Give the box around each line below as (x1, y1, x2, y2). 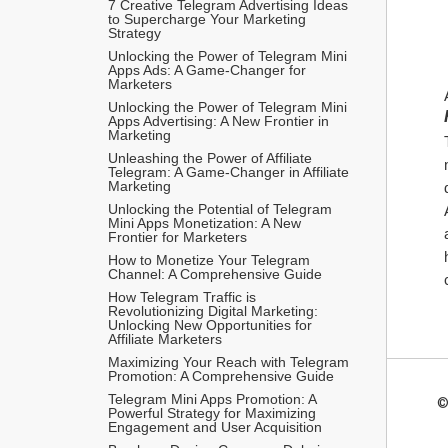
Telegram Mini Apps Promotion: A (108, 390, 316, 407)
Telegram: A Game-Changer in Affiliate (108, 163, 349, 180)
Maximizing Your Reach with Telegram (108, 353, 349, 370)
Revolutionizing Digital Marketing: (108, 302, 318, 319)
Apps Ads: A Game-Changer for (108, 61, 306, 78)
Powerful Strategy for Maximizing (108, 404, 316, 421)
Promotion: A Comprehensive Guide (108, 367, 334, 384)
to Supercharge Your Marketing (108, 10, 306, 27)
